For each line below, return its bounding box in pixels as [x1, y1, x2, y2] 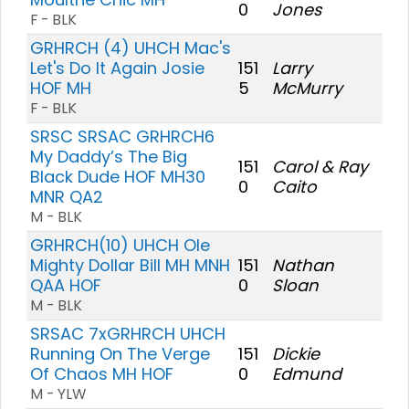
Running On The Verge [30, 341, 210, 365]
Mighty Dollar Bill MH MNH [30, 253, 230, 277]
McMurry [272, 76, 342, 100]
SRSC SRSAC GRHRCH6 [30, 124, 215, 148]
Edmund [272, 362, 341, 385]
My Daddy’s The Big [30, 144, 187, 168]
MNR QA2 [30, 184, 103, 208]
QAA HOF [30, 273, 101, 297]
